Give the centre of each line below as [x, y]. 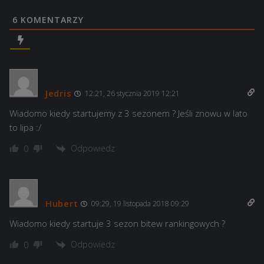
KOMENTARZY [51, 19]
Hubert [62, 203]
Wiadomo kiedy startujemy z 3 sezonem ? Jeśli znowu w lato [128, 113]
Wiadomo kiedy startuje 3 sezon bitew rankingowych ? [117, 223]
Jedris [59, 93]
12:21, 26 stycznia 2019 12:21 [132, 93]
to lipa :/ [25, 127]
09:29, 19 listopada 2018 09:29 [140, 203]
